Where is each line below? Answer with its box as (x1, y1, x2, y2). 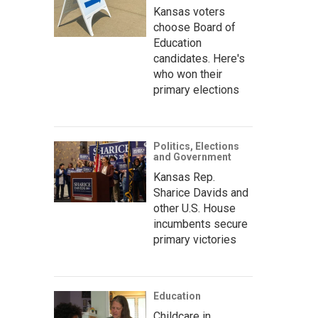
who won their (153, 67, 222, 81)
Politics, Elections (153, 141, 239, 152)
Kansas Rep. (153, 170, 215, 184)
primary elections (153, 83, 239, 97)
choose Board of (153, 21, 236, 34)
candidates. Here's (153, 52, 245, 65)
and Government (153, 151, 231, 163)
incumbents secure (153, 217, 248, 231)
